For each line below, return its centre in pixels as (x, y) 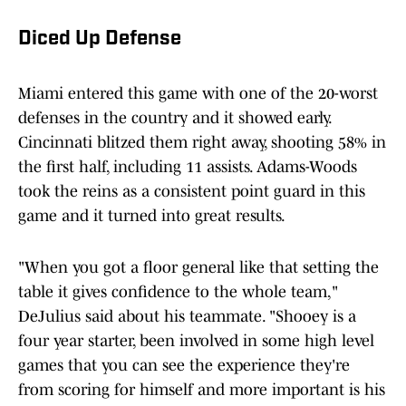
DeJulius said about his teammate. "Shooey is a (187, 317)
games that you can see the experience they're (184, 366)
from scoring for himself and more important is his (202, 390)
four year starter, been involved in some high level (196, 341)
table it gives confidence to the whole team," (178, 292)
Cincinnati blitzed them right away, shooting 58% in (202, 143)
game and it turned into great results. (152, 216)
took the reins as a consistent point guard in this (192, 192)
